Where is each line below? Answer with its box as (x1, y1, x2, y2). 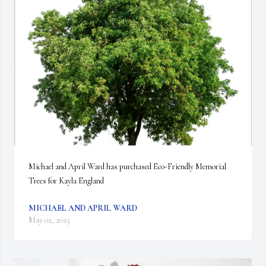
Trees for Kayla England (28, 176, 104, 186)
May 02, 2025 (28, 215, 70, 225)
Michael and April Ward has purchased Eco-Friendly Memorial (28, 161, 226, 172)
